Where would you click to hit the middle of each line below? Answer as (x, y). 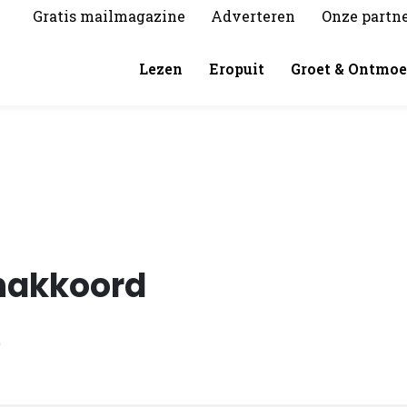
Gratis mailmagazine (109, 16)
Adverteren (253, 16)
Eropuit (237, 69)
